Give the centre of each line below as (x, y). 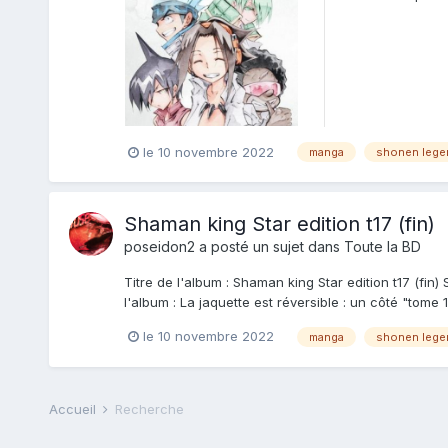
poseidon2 (159, 247)
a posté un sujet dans (269, 247)
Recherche (149, 409)
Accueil (74, 409)
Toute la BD (382, 247)
